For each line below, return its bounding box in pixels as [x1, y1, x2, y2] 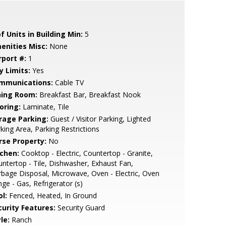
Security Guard [55, 203, 105, 212]
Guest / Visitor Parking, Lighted [48, 114, 151, 124]
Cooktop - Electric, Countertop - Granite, [19, 148, 153, 158]
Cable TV [52, 78, 84, 87]
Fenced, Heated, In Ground [7, 191, 97, 200]
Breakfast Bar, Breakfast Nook [37, 90, 141, 99]
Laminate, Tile [20, 102, 69, 111]
